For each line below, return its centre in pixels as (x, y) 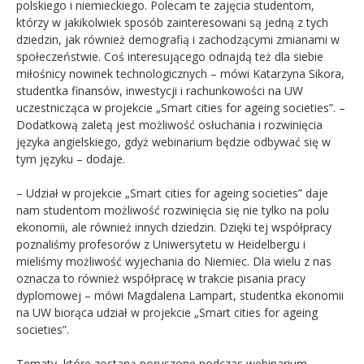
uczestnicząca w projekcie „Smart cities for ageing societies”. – (181, 107)
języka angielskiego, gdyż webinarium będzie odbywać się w (173, 141)
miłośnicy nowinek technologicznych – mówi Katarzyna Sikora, (180, 73)
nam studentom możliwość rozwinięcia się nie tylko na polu (173, 210)
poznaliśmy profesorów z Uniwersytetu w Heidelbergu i (161, 244)
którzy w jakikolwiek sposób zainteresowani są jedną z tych (172, 22)
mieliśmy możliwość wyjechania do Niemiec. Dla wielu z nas (174, 261)
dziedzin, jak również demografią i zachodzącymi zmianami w (178, 39)
